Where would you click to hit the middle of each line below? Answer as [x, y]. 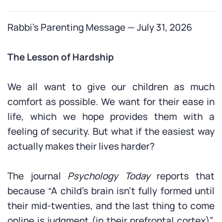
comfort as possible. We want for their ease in [111, 102]
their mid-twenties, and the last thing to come [111, 206]
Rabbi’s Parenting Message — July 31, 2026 [100, 27]
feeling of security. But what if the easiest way [111, 131]
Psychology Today [109, 176]
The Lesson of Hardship [61, 57]
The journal [38, 176]
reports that [182, 176]
